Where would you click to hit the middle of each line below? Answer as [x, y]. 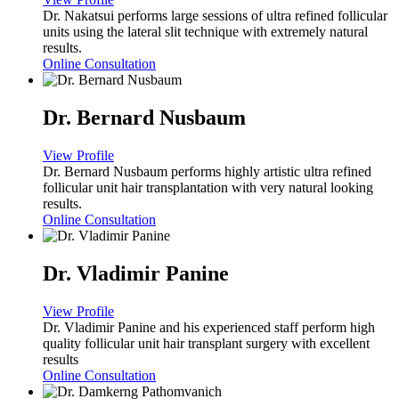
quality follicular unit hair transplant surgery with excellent [206, 343]
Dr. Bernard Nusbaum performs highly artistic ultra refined [207, 172]
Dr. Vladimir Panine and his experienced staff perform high [209, 327]
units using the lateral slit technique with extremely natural [205, 32]
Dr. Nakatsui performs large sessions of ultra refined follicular [215, 16]
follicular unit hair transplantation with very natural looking [208, 188]
